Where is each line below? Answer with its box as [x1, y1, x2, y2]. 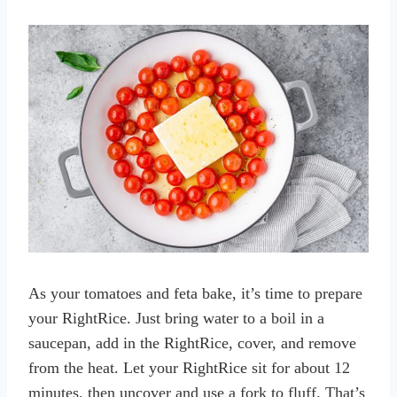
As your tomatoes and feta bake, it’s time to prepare [28, 284, 362, 303]
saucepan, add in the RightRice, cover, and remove [28, 334, 356, 353]
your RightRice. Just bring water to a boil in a [28, 309, 324, 328]
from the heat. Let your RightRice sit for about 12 [28, 359, 350, 378]
